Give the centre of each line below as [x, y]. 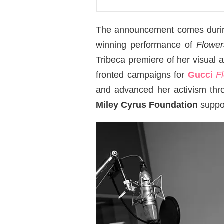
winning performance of [146, 45]
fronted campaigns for [142, 75]
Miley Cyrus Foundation [147, 105]
